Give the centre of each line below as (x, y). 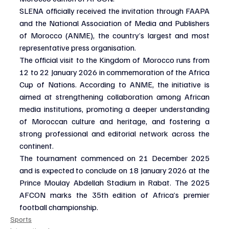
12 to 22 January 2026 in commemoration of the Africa (114, 72)
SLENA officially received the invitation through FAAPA (114, 10)
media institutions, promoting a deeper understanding (114, 109)
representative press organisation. (78, 47)
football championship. (59, 207)
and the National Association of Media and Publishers (114, 23)
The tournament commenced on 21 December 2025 (114, 158)
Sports (21, 219)
